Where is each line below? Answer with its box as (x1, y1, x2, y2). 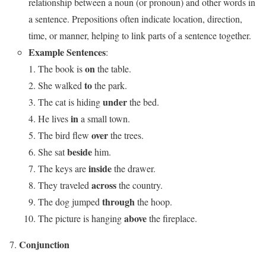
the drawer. (112, 161, 156, 175)
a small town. (78, 112, 130, 125)
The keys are (38, 161, 88, 175)
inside (88, 161, 112, 175)
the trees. (108, 128, 144, 141)
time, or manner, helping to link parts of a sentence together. (28, 28, 251, 42)
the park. (92, 78, 127, 91)
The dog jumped (38, 195, 102, 208)
